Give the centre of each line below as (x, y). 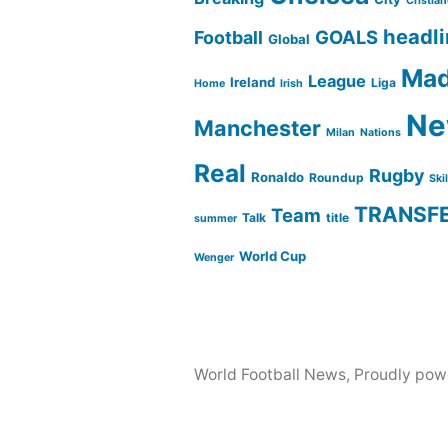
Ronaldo (278, 177)
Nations (381, 132)
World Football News (270, 374)
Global (289, 39)
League (337, 81)
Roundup (337, 177)
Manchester (258, 128)
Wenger (214, 257)
